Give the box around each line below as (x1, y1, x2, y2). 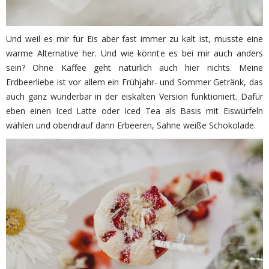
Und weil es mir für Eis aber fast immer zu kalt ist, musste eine (6, 32, 263, 44)
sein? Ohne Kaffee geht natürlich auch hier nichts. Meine (6, 61, 263, 73)
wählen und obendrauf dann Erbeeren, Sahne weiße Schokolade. (6, 119, 256, 131)
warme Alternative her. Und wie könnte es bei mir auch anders (6, 47, 263, 59)
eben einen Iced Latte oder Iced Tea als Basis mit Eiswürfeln (6, 104, 263, 116)
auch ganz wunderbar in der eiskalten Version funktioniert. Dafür (6, 90, 263, 102)
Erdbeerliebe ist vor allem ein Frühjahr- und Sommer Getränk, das (6, 76, 263, 88)
